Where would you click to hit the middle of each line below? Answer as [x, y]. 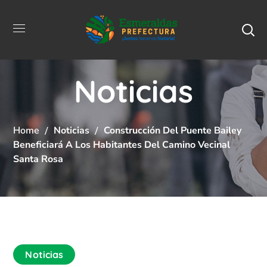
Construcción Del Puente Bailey [173, 130]
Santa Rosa [38, 159]
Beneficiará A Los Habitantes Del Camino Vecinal [122, 145]
